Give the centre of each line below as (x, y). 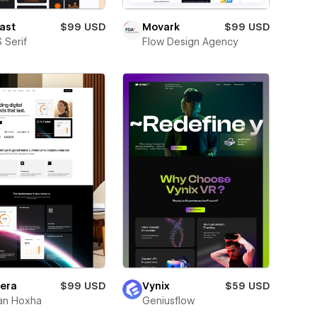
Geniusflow (168, 300)
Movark (161, 27)
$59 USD (247, 286)
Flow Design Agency (190, 42)
